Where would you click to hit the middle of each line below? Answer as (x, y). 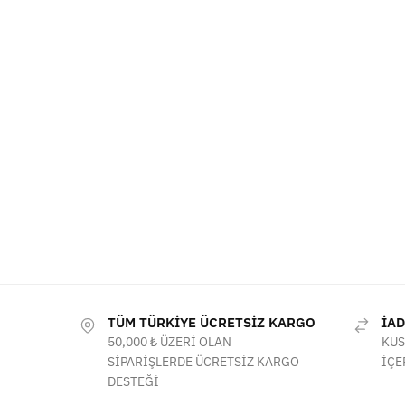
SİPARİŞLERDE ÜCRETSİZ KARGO (203, 361)
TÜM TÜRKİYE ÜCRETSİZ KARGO (212, 322)
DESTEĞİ (133, 381)
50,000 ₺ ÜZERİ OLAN (170, 341)
